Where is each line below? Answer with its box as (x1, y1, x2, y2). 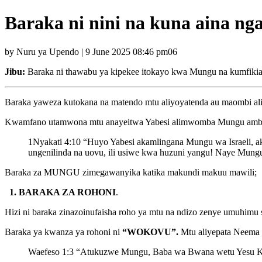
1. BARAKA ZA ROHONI (9, 187, 116, 197)
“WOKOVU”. (122, 226, 178, 237)
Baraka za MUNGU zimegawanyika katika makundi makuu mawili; (5, 167, 257, 177)
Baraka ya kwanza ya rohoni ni (5, 226, 122, 237)
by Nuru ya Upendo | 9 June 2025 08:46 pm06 (5, 46, 177, 57)
